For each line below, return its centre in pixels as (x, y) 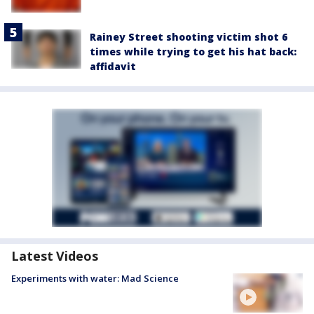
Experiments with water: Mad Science (95, 278)
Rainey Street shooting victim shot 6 (189, 36)
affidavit (113, 66)
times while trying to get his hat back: (193, 51)
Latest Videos (55, 255)
